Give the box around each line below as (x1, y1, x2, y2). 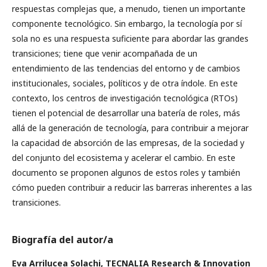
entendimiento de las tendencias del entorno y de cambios (12, 63, 240, 74)
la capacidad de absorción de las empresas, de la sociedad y (12, 137, 244, 149)
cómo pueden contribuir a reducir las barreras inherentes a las (12, 182, 252, 194)
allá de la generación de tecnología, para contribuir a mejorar (12, 122, 249, 134)
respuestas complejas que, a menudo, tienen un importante (12, 3, 246, 15)
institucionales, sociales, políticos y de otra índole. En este (12, 77, 238, 89)
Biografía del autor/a (12, 233, 113, 247)
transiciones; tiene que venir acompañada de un (12, 48, 197, 60)
